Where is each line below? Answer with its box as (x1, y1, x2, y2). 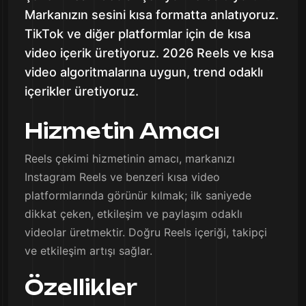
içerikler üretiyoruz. (25, 84, 139, 98)
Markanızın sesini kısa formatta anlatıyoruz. (25, 8, 279, 22)
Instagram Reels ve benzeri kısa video (25, 170, 220, 184)
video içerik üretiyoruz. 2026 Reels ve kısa (25, 46, 274, 60)
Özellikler (25, 275, 137, 300)
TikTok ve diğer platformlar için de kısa (25, 27, 251, 41)
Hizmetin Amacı (25, 118, 220, 143)
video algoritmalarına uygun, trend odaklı (25, 65, 263, 79)
